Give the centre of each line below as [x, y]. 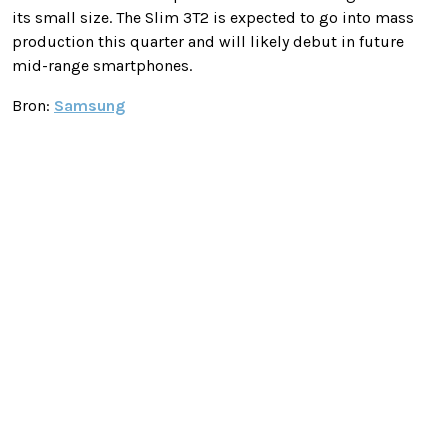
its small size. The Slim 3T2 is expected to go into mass [213, 18]
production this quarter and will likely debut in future [208, 42]
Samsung [89, 106]
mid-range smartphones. [102, 66]
